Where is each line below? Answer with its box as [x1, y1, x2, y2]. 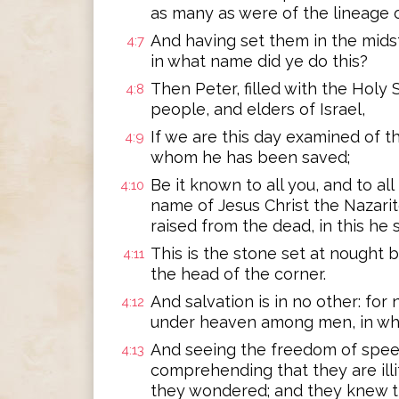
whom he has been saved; [151, 148, 350, 167]
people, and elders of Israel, [151, 100, 365, 118]
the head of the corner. [151, 265, 326, 283]
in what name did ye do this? [151, 52, 368, 70]
